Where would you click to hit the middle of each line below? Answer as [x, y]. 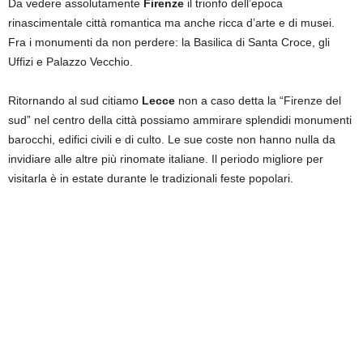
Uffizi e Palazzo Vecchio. [70, 62]
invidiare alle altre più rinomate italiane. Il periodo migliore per [166, 159]
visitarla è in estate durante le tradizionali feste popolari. [151, 178]
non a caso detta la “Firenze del [260, 100]
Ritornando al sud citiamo [75, 100]
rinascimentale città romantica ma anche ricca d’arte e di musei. [171, 23]
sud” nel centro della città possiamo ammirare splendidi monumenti [180, 120]
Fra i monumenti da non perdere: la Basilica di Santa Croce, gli [169, 42]
